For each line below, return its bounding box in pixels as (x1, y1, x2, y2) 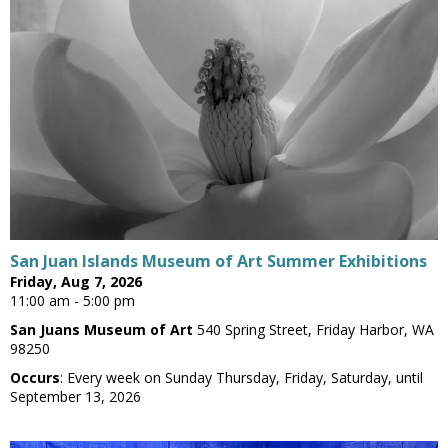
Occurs (10, 368, 60, 388)
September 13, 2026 (10, 387, 141, 407)
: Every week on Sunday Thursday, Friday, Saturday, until (60, 368, 423, 388)
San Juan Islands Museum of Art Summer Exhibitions (10, 250, 427, 273)
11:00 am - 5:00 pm (10, 291, 135, 311)
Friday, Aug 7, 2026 (10, 272, 142, 292)
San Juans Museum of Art (10, 320, 193, 340)
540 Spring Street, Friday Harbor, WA (193, 320, 434, 340)
